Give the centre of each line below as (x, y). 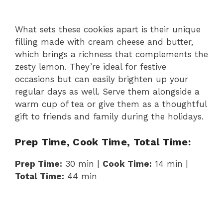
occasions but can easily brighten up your (102, 79)
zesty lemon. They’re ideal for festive (91, 67)
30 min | (82, 164)
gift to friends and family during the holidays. (109, 117)
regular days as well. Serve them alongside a (107, 92)
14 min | (170, 164)
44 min (81, 176)
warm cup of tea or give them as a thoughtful (111, 104)
